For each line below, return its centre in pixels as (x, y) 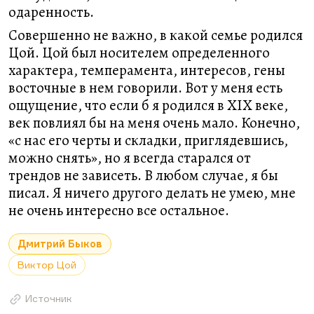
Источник (49, 298)
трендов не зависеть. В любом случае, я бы (143, 175)
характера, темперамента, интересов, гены (147, 70)
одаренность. (51, 12)
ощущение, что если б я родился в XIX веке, (148, 105)
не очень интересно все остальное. (119, 210)
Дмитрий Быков (60, 244)
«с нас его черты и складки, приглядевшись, (148, 140)
